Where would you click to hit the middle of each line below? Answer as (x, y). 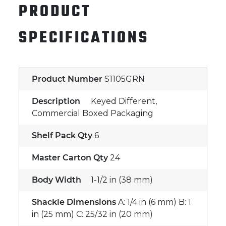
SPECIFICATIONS (84, 38)
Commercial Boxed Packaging (93, 113)
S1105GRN (125, 79)
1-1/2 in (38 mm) (122, 180)
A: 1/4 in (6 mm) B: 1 (155, 202)
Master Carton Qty (70, 157)
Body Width (56, 180)
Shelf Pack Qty (62, 135)
